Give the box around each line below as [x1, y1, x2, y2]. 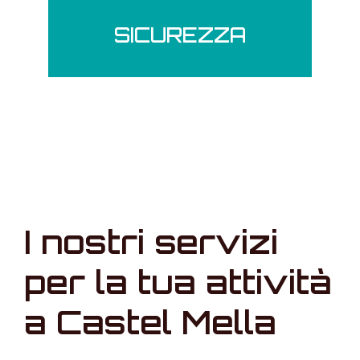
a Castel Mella [24, 302, 276, 342]
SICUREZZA [114, 22, 246, 47]
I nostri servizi [24, 222, 278, 262]
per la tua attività [24, 262, 332, 302]
